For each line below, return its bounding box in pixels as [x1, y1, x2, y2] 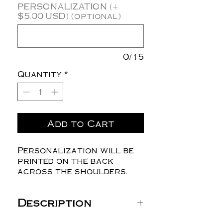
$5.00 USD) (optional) [17, 10, 121, 21]
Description [17, 195, 92, 209]
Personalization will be [17, 144, 134, 155]
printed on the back [17, 155, 113, 166]
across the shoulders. [17, 165, 128, 176]
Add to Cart [47, 116, 114, 129]
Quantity [17, 68, 62, 79]
